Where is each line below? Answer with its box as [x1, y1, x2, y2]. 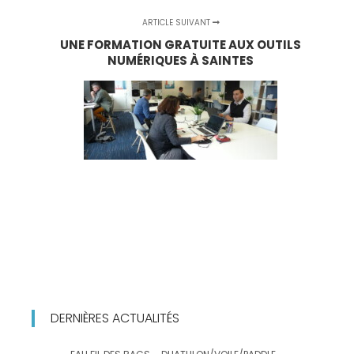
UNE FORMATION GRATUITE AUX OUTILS [60, 36, 302, 53]
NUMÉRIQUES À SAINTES [107, 51, 254, 69]
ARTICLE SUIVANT [141, 16, 213, 28]
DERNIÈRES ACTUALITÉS [51, 308, 179, 327]
